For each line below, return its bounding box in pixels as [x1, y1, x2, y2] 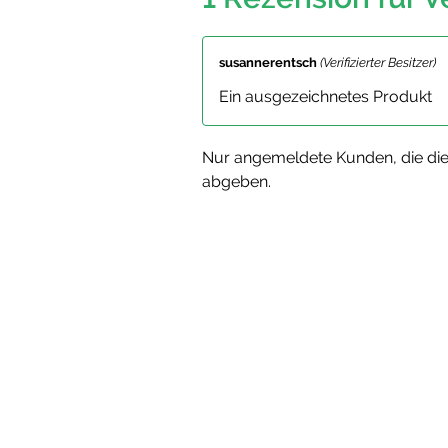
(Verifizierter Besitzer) [320, 55, 436, 71]
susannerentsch [219, 55, 320, 71]
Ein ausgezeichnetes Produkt [219, 87, 432, 107]
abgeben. [202, 172, 271, 192]
